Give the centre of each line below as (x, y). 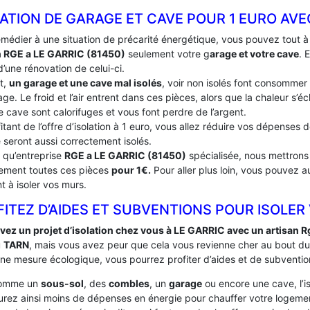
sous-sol (62, 283)
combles (129, 283)
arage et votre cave (254, 54)
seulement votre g (167, 54)
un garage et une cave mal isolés (85, 83)
